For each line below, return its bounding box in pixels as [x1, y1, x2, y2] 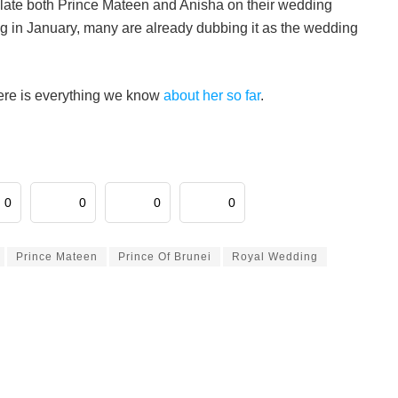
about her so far [160, 88, 260, 104]
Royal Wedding [232, 251, 318, 264]
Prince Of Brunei [118, 251, 211, 264]
